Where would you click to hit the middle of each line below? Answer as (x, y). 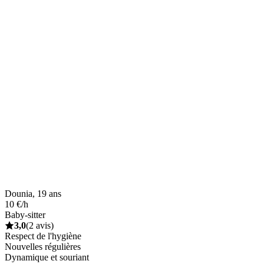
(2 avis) (40, 225)
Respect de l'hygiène (43, 236)
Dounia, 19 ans (33, 193)
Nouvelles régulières (43, 246)
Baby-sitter (25, 214)
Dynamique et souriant (47, 257)
